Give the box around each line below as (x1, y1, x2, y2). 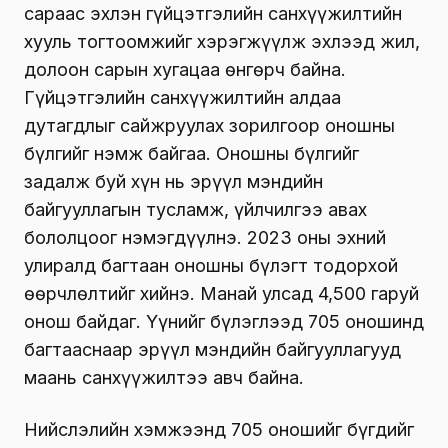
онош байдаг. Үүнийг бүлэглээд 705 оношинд (24, 310, 424, 332)
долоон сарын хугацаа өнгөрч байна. (24, 58, 346, 80)
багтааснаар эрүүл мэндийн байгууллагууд (24, 338, 401, 360)
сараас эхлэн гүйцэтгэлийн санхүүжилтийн (24, 2, 402, 24)
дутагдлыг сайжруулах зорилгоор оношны (24, 114, 395, 136)
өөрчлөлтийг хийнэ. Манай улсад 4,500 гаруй (24, 282, 419, 304)
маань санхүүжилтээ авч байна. (24, 366, 304, 388)
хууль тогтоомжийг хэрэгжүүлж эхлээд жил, (24, 30, 420, 52)
